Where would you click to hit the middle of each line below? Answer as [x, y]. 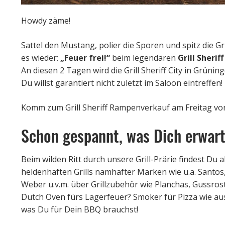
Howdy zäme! [46, 20]
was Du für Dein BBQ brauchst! [80, 209]
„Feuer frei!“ [85, 58]
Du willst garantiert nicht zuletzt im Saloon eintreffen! [122, 83]
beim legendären [144, 58]
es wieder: [41, 58]
